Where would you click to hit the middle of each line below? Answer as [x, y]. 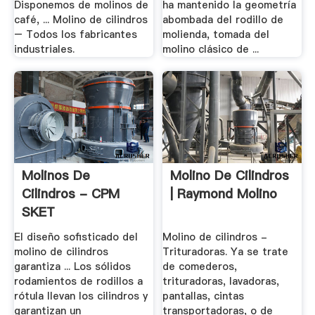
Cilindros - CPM [70, 194]
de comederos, [200, 266]
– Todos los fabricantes [75, 35]
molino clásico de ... [211, 50]
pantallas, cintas [204, 296]
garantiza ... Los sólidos [72, 266]
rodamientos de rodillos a [78, 281]
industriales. [44, 50]
